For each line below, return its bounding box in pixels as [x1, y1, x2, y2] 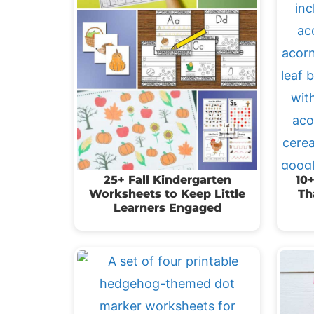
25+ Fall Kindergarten [103, 172, 231, 186]
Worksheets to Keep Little [89, 186, 245, 200]
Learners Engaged [113, 200, 221, 214]
